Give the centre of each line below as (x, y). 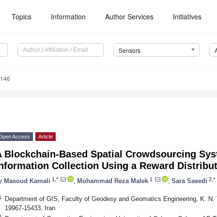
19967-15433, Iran (30, 208)
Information (69, 16)
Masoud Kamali (27, 181)
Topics (22, 16)
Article (46, 137)
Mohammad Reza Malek (113, 181)
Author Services (130, 16)
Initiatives (187, 16)
